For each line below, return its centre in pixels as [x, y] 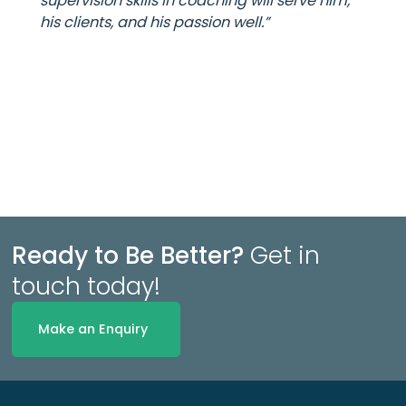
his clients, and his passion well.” [155, 22]
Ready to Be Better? [131, 255]
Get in [285, 255]
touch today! [87, 285]
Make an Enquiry [93, 329]
